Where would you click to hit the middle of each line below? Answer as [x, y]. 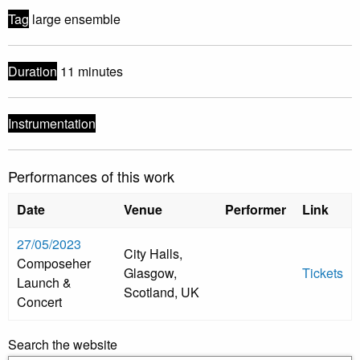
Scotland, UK [162, 292]
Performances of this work [91, 176]
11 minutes [90, 72]
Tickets [323, 273]
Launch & [44, 283]
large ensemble [75, 19]
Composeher [54, 264]
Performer [256, 210]
